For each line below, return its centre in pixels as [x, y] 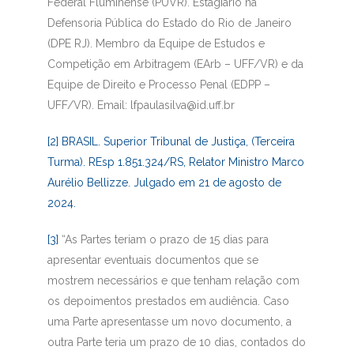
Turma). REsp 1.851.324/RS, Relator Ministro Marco [175, 162]
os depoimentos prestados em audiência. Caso [168, 301]
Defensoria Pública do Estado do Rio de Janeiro [169, 23]
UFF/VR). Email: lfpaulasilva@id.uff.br [141, 105]
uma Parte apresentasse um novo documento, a [169, 322]
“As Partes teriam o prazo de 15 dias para [163, 240]
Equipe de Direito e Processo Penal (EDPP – [158, 85]
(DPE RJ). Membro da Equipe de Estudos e [156, 44]
